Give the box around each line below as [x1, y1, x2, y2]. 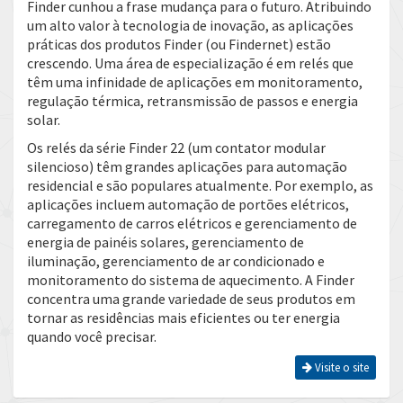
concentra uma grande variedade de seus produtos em [27, 290, 355, 308]
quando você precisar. [27, 327, 157, 345]
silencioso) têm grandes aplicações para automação [27, 157, 347, 175]
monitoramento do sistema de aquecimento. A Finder [27, 271, 354, 289]
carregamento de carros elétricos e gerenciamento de [27, 214, 357, 232]
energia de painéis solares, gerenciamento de [27, 233, 304, 251]
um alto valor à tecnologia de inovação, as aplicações [27, 16, 354, 34]
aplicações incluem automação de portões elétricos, [27, 195, 349, 213]
